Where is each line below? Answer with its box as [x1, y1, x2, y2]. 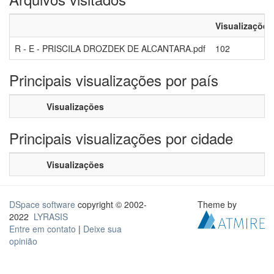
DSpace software [9, 198, 75, 210]
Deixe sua [83, 223, 122, 235]
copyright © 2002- [75, 198, 147, 210]
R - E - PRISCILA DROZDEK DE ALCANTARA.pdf [15, 42, 206, 54]
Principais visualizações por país [9, 69, 218, 91]
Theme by [198, 198, 240, 210]
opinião [9, 235, 37, 247]
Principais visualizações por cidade [9, 127, 233, 149]
